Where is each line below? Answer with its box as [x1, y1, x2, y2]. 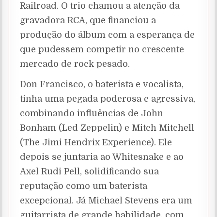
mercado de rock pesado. [20, 59, 130, 69]
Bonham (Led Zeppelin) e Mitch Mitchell [20, 123, 195, 133]
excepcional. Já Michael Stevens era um [20, 195, 193, 205]
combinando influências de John [20, 108, 164, 118]
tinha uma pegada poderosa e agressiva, [20, 93, 196, 104]
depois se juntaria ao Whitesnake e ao [20, 152, 184, 162]
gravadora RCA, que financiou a [20, 15, 156, 25]
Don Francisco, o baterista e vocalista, [20, 79, 184, 89]
